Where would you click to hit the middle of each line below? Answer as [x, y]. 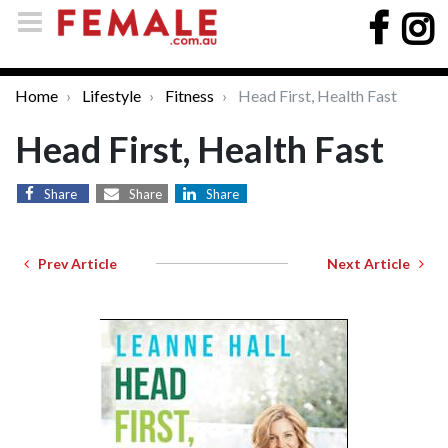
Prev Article [73, 263]
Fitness [189, 95]
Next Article [373, 263]
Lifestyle [111, 95]
